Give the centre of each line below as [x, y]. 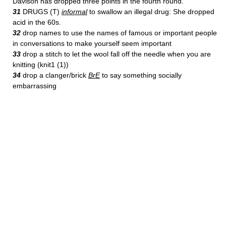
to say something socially [141, 75]
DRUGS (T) [41, 12]
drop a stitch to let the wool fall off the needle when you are [116, 54]
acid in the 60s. [37, 22]
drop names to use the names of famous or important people [119, 33]
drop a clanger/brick [54, 75]
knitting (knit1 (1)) [41, 65]
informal [74, 12]
